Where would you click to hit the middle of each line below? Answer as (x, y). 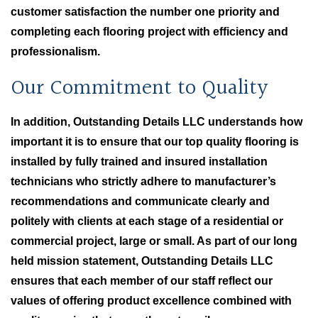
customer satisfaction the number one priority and (145, 12)
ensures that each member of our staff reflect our (142, 281)
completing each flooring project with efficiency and (149, 32)
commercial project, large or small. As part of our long (154, 241)
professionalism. (55, 51)
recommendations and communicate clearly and (140, 201)
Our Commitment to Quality (139, 89)
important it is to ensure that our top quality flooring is (155, 142)
